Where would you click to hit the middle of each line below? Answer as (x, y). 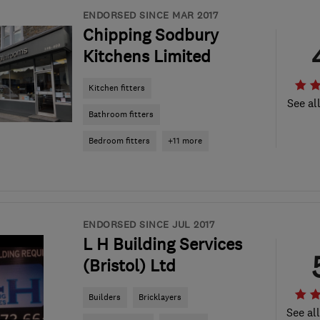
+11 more (185, 141)
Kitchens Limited (146, 56)
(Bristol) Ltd (129, 266)
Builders (105, 297)
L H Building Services (162, 244)
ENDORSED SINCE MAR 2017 (150, 15)
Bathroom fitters (121, 114)
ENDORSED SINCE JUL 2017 (148, 224)
